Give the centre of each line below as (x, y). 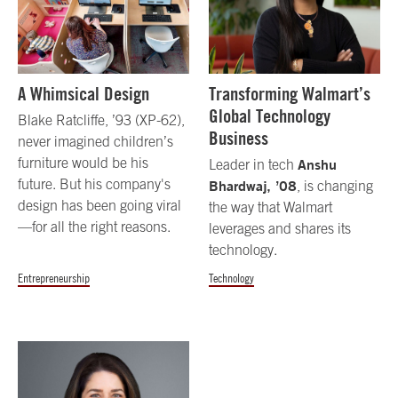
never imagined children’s (96, 142)
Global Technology (270, 116)
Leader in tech (254, 165)
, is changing (335, 186)
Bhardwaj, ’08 (253, 186)
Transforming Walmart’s (290, 94)
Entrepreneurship (54, 279)
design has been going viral (99, 206)
